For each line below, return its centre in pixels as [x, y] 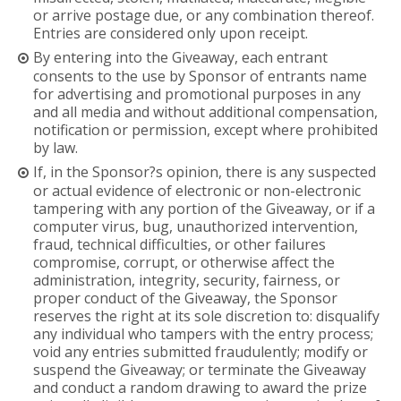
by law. [56, 147]
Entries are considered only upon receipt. [171, 33]
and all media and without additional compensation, [206, 111]
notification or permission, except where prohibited [206, 129]
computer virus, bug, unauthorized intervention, [196, 226]
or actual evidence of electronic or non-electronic [197, 190]
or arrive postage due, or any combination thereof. [204, 15]
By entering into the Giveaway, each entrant [181, 57]
